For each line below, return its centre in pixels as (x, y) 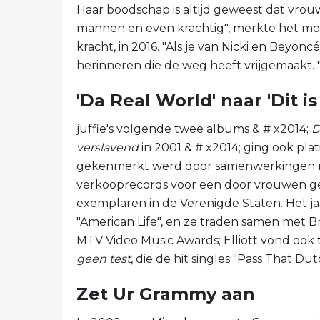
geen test (104, 259)
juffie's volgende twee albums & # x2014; (194, 129)
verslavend (107, 147)
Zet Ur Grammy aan (166, 294)
